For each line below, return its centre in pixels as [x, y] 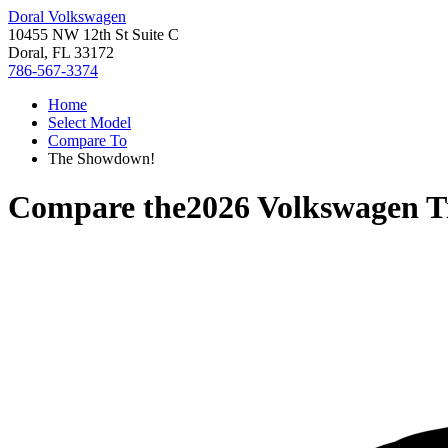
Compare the [97, 207]
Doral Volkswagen [67, 16]
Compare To [87, 140]
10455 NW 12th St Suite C [93, 34]
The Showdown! [101, 158]
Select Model [89, 122]
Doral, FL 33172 [61, 52]
